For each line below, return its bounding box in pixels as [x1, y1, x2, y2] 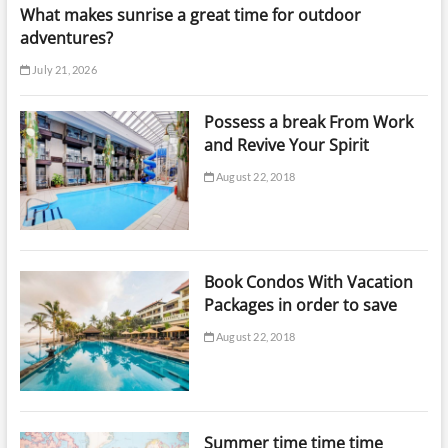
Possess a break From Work [203, 110, 413, 133]
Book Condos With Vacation [203, 271, 413, 294]
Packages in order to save [203, 294, 397, 317]
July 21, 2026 [29, 62, 97, 76]
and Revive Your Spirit [203, 133, 369, 156]
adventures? [19, 26, 113, 49]
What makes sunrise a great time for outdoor [19, 3, 361, 26]
